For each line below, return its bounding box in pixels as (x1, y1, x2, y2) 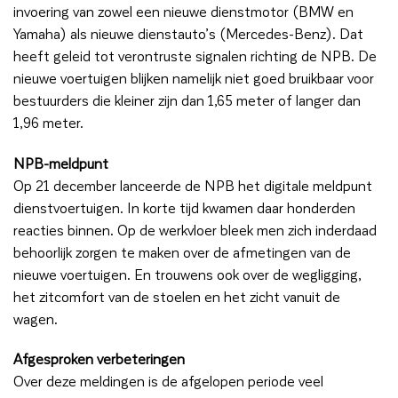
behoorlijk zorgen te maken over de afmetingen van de (13, 243, 351, 260)
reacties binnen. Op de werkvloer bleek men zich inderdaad (13, 220, 377, 238)
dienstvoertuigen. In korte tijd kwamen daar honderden (13, 198, 355, 216)
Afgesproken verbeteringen (13, 350, 185, 368)
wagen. (13, 309, 58, 327)
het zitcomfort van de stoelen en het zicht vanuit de (13, 287, 340, 305)
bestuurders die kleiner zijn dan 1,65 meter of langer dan (13, 91, 361, 108)
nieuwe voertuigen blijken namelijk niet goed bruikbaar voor (13, 68, 374, 86)
